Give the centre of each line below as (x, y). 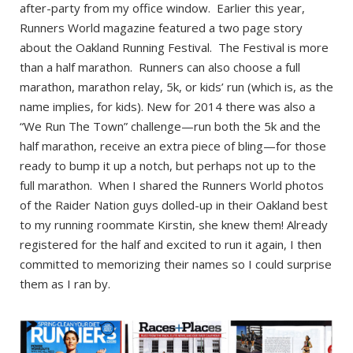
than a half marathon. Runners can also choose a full (160, 67)
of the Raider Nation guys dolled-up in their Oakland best (174, 204)
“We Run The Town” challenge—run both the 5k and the (170, 126)
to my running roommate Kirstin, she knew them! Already (174, 224)
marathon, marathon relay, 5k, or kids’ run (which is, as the (176, 86)
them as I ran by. (65, 283)
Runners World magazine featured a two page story (161, 27)
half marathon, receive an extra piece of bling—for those (173, 145)
